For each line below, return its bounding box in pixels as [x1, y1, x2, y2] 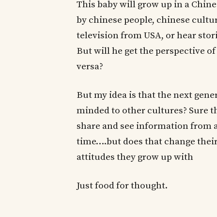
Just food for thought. [77, 180, 168, 191]
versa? [77, 61, 103, 73]
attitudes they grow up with [77, 152, 193, 163]
